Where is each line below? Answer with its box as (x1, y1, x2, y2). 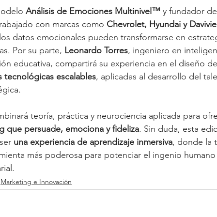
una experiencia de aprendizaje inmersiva (14, 136, 172, 147)
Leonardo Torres (64, 45, 128, 56)
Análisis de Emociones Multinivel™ (26, 5, 160, 16)
